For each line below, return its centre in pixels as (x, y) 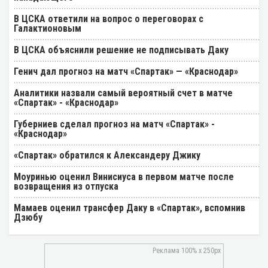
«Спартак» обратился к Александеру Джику (107, 155)
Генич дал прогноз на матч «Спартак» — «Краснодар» (126, 71)
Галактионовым (48, 28)
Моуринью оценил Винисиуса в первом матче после (124, 176)
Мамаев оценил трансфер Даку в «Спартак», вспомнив (130, 208)
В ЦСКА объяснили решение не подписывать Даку (121, 50)
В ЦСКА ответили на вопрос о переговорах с (109, 19)
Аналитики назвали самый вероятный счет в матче (123, 93)
